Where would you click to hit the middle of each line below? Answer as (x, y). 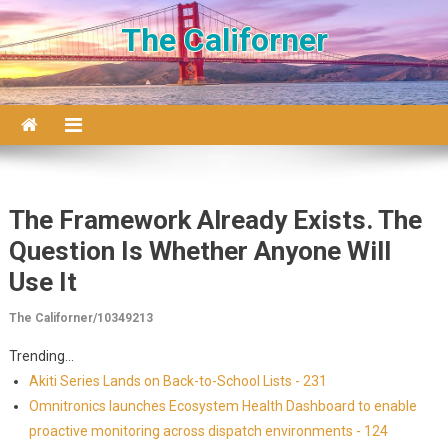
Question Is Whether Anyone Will (199, 251)
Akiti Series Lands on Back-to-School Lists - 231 (177, 381)
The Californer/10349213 (80, 318)
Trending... (41, 356)
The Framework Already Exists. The (215, 220)
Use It (42, 282)
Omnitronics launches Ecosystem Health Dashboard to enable (222, 406)
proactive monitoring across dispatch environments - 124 (208, 431)
